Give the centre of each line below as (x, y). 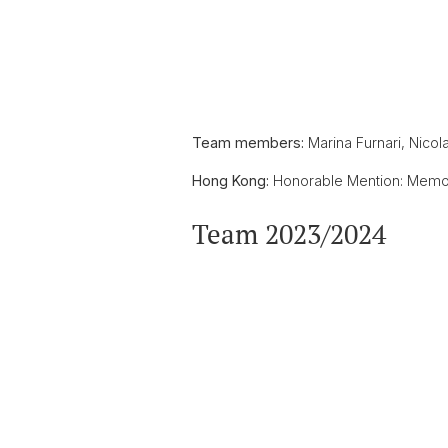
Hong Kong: (230, 180)
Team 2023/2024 (289, 234)
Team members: (248, 142)
